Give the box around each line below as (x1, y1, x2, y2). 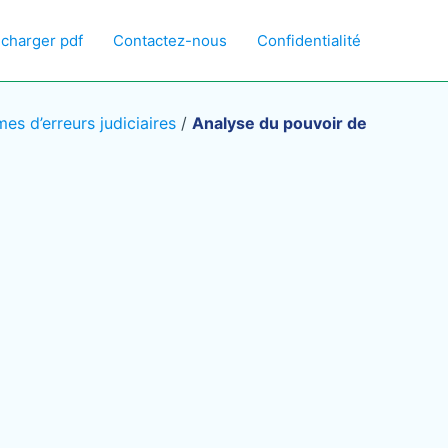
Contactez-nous (113, 30, 227, 50)
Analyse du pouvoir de (192, 113, 367, 133)
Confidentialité (257, 30, 361, 50)
